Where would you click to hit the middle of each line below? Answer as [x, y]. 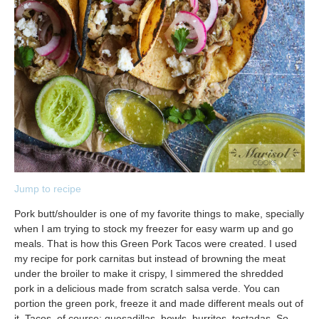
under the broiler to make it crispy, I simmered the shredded [149, 274]
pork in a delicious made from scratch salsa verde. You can [147, 289]
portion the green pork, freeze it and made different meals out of [159, 304]
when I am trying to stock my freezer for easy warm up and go [154, 229]
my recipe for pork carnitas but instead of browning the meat [150, 259]
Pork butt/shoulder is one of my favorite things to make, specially [159, 214]
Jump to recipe [48, 189]
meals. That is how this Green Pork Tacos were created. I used [156, 244]
